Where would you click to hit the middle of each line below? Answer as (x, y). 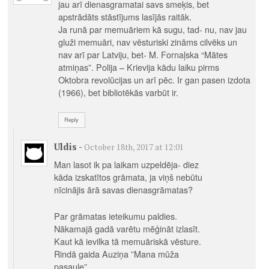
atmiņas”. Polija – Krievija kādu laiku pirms (138, 67)
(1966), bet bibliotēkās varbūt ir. (118, 92)
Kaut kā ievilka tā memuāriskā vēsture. (127, 241)
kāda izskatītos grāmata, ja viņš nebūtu (128, 177)
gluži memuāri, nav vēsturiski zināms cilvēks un (147, 41)
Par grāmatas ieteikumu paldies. (115, 216)
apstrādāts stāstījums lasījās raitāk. (125, 16)
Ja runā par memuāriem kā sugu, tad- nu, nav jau (152, 29)
